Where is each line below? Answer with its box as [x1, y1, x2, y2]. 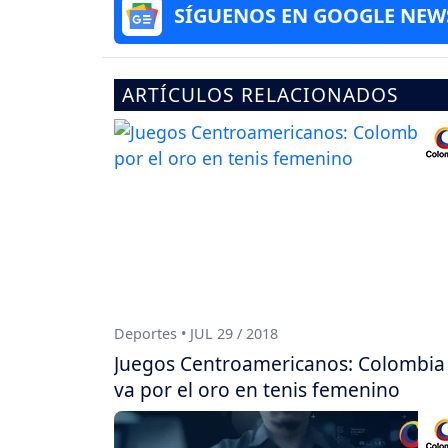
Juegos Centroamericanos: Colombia [114, 349, 445, 377]
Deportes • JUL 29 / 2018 [114, 323, 278, 343]
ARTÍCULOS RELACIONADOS [122, 81, 399, 109]
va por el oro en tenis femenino [114, 375, 400, 403]
